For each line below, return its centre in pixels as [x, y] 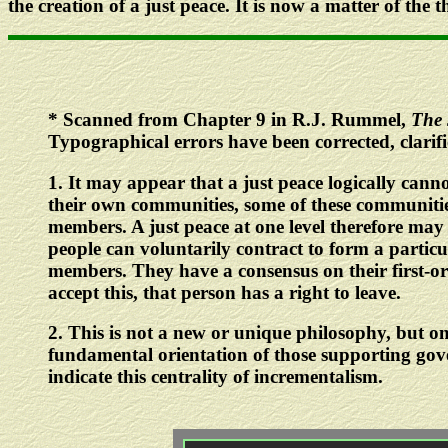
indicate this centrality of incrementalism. [215, 377]
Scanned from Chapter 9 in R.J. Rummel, [234, 120]
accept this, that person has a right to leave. [224, 292]
